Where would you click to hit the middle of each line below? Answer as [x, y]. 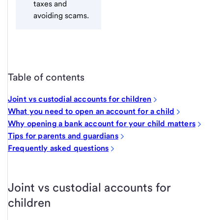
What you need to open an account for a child [91, 111]
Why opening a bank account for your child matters [102, 124]
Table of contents [46, 77]
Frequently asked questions [58, 148]
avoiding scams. [61, 15]
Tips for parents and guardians [63, 136]
